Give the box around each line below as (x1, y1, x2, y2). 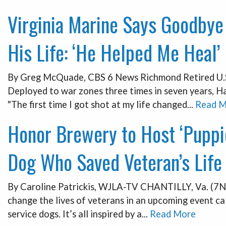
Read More (150, 208, 196, 219)
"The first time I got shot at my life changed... (8, 98, 195, 110)
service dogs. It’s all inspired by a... (8, 208, 150, 219)
